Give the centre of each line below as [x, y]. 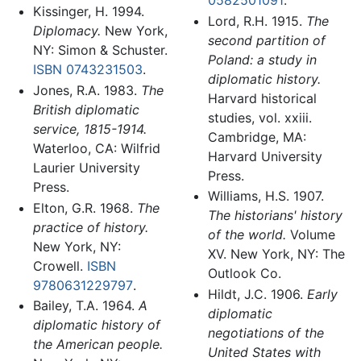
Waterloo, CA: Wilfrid [96, 148]
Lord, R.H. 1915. [257, 21]
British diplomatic [86, 109]
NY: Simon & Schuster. [100, 50]
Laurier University [86, 167]
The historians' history [275, 216]
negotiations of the [266, 332]
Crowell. [60, 266]
